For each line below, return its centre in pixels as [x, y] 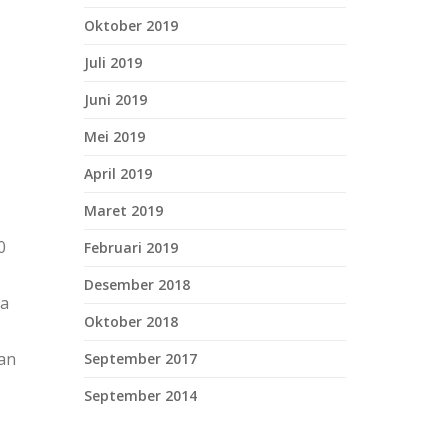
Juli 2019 [112, 62]
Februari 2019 [130, 247]
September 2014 [140, 395]
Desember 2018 [136, 284]
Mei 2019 [114, 136]
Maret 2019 [123, 210]
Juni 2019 [115, 99]
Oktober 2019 [130, 25]
